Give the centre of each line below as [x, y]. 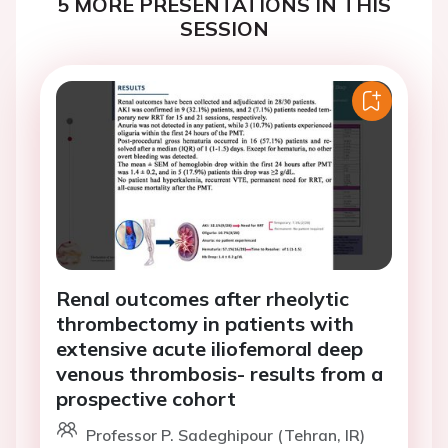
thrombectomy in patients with [205, 324]
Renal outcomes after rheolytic [202, 299]
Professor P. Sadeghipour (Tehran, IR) [225, 435]
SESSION [224, 28]
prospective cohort [146, 399]
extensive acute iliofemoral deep [209, 349]
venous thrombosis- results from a [219, 374]
